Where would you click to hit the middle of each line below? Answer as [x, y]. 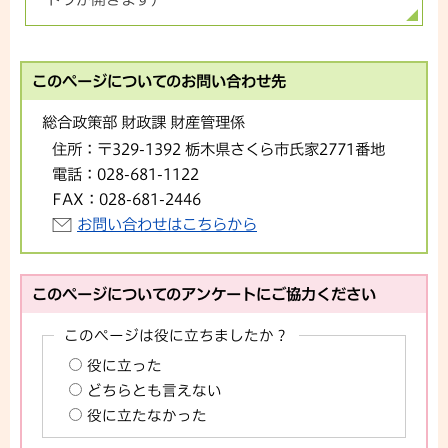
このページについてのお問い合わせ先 [159, 80]
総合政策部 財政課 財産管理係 [143, 121]
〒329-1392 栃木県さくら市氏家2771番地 [241, 148]
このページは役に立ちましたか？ [177, 335]
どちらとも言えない [155, 390]
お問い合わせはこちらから [167, 223]
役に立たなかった [147, 415]
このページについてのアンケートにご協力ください [204, 293]
